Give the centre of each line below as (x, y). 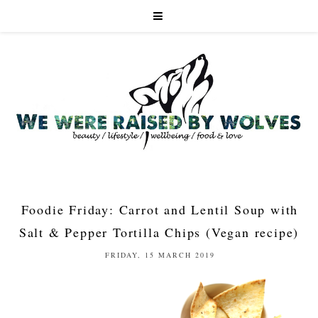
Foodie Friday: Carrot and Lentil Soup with (160, 210)
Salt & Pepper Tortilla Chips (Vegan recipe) (159, 232)
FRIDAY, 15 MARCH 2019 (160, 255)
